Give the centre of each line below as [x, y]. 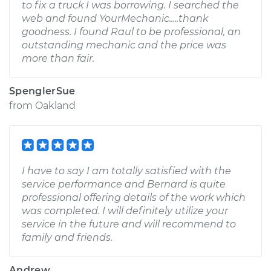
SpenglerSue [42, 91]
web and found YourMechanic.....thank [115, 18]
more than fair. [58, 58]
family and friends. [67, 237]
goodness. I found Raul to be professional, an [131, 32]
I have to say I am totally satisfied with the [126, 171]
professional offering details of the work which [134, 198]
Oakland [55, 106]
